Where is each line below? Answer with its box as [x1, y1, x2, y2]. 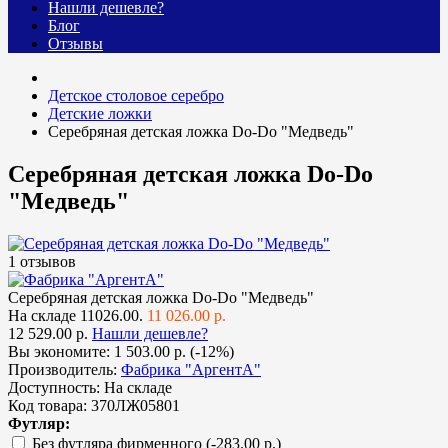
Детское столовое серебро [48, 87, 224, 105]
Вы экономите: [8, 343, 114, 361]
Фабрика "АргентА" [121, 361, 261, 379]
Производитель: [8, 361, 117, 379]
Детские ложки [48, 105, 152, 123]
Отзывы [48, 35, 103, 53]
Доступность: [8, 379, 100, 397]
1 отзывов [8, 253, 76, 271]
